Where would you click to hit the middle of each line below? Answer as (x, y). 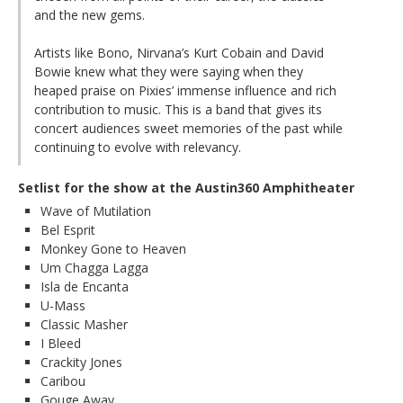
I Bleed (61, 344)
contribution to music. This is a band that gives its (178, 110)
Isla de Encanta (85, 287)
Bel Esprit (68, 230)
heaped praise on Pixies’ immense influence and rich (185, 91)
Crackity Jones (81, 363)
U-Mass (63, 306)
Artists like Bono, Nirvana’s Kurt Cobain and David (179, 53)
